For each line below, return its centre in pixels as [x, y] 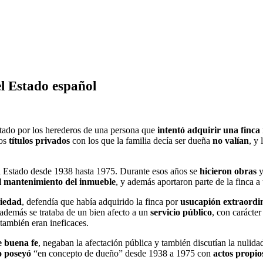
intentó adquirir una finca [209, 130]
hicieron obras [228, 171]
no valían [231, 140]
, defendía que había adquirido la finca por [101, 201]
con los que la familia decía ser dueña [141, 140]
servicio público [181, 212]
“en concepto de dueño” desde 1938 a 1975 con [122, 253]
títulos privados [39, 140]
